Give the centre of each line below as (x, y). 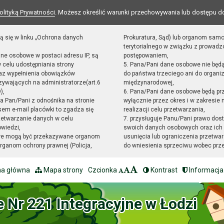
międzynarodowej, (148, 82)
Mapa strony (62, 170)
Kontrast (163, 170)
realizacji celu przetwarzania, (164, 109)
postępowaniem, (146, 55)
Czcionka (103, 170)
